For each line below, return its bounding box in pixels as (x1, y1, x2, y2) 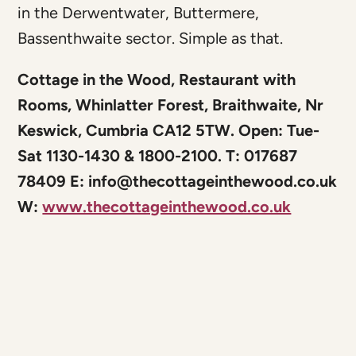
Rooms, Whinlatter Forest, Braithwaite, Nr (17, 95, 324, 115)
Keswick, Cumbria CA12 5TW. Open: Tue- (17, 121, 320, 141)
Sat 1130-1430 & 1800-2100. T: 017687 (17, 146, 298, 166)
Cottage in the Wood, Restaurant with (17, 70, 296, 90)
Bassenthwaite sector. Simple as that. (17, 29, 284, 48)
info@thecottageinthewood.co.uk (88, 172, 338, 192)
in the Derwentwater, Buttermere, (17, 3, 260, 23)
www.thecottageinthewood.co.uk (42, 197, 292, 217)
